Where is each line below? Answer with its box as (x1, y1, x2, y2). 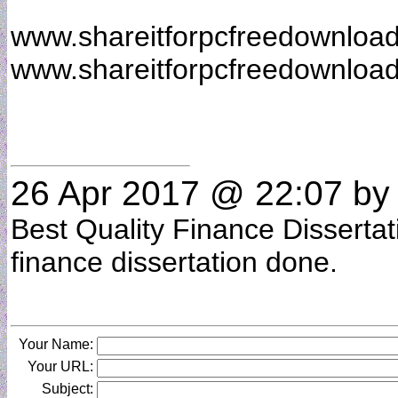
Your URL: (28, 359, 93, 374)
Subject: (42, 381, 93, 396)
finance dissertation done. (11, 246, 354, 278)
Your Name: (19, 337, 93, 352)
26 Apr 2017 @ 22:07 (11, 174, 343, 212)
